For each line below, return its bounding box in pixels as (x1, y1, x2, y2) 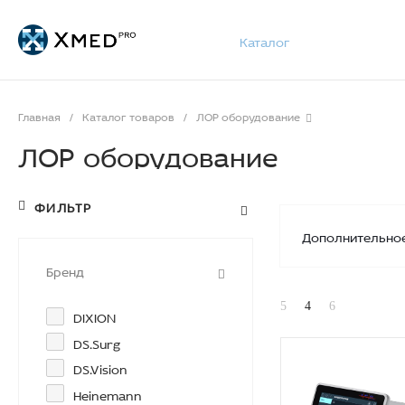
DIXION (73, 306, 116, 326)
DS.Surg (73, 331, 120, 353)
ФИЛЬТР (34, 195, 92, 216)
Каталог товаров (82, 107, 174, 124)
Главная (18, 107, 61, 124)
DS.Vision (73, 357, 127, 378)
